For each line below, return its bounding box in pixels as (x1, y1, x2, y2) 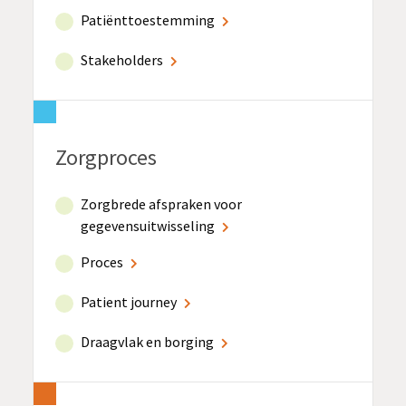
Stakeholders (81, 50, 163, 69)
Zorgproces (55, 142, 157, 171)
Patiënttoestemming (81, 10, 215, 29)
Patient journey (81, 292, 177, 311)
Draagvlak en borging (81, 332, 214, 351)
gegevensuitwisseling (81, 216, 215, 235)
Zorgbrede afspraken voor (81, 194, 242, 213)
